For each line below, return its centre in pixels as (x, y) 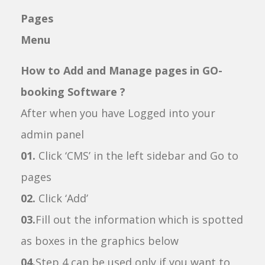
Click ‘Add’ (62, 198)
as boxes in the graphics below (100, 241)
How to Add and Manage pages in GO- (122, 70)
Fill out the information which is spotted (139, 219)
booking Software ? (73, 92)
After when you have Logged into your (118, 113)
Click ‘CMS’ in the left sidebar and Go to (137, 156)
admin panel (52, 134)
